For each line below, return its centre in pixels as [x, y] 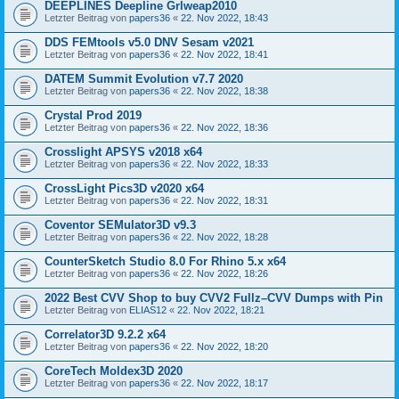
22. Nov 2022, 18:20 [224, 346]
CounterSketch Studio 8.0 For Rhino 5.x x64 [165, 261]
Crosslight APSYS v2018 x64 [123, 152]
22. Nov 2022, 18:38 [224, 91]
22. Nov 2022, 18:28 [224, 237]
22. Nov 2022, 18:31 [224, 200]
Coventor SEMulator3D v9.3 [120, 225]
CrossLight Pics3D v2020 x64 [124, 188]
